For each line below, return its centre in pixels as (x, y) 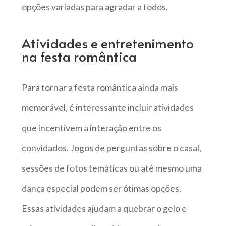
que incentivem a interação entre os (91, 128)
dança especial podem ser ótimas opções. (101, 188)
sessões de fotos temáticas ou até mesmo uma (111, 168)
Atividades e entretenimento (107, 43)
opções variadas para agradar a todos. (95, 7)
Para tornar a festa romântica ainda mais (100, 87)
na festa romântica (79, 56)
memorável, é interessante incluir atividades (107, 107)
